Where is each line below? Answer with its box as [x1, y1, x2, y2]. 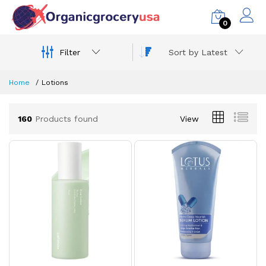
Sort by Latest [169, 47, 227, 57]
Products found [32, 114, 98, 123]
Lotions [42, 78, 68, 87]
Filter [59, 47, 80, 57]
